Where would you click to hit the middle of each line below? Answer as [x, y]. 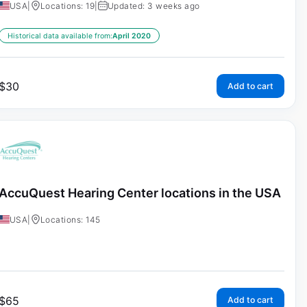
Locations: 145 [70, 220]
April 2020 [131, 36]
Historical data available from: [60, 36]
